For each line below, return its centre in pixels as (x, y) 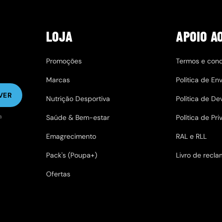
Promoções (64, 61)
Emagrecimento (71, 136)
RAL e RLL (192, 136)
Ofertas (58, 174)
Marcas (58, 80)
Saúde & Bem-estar (78, 117)
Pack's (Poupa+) (71, 155)
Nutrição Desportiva (78, 98)
